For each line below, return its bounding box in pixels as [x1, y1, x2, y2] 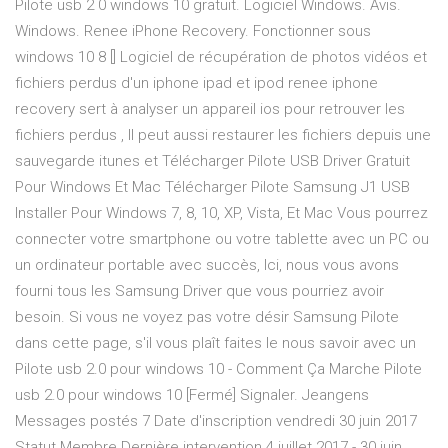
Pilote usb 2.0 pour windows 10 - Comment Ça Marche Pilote [15, 360, 422, 379]
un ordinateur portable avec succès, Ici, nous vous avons [15, 256, 399, 275]
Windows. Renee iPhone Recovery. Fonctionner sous [15, 22, 371, 41]
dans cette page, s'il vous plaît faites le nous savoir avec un [15, 334, 416, 353]
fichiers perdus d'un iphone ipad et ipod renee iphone [15, 74, 378, 93]
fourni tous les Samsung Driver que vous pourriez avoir [15, 282, 384, 301]
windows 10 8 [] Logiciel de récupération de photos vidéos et [15, 48, 427, 67]
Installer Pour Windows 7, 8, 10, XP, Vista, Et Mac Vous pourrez [15, 204, 428, 223]
